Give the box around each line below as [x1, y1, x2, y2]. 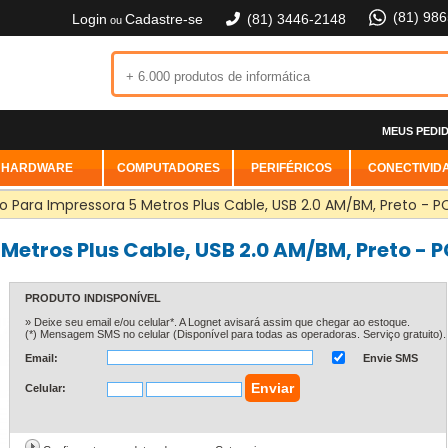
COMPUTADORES [116, 161, 220, 175]
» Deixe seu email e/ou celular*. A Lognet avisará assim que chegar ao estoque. [24, 316, 410, 328]
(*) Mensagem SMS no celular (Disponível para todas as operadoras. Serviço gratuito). [24, 328, 446, 340]
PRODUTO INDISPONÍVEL [24, 292, 161, 304]
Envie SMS [362, 352, 418, 364]
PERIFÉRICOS [251, 161, 332, 175]
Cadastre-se [124, 11, 203, 27]
